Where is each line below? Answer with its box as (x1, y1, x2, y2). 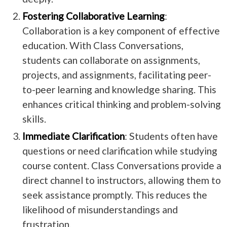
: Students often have (124, 130, 218, 142)
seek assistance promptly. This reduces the (22, 188, 207, 201)
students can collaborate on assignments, (22, 54, 200, 66)
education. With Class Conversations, (22, 39, 183, 51)
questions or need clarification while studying (22, 144, 217, 157)
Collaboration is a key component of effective (22, 24, 220, 36)
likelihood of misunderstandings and (22, 203, 178, 215)
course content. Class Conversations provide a (22, 159, 221, 171)
